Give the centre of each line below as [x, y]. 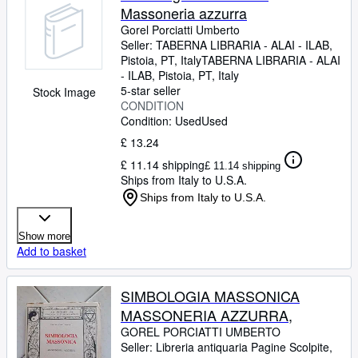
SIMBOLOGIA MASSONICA [210, 296]
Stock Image [64, 92]
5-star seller [151, 90]
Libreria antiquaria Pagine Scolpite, [244, 347]
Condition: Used [161, 121]
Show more [44, 236]
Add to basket [52, 251]
